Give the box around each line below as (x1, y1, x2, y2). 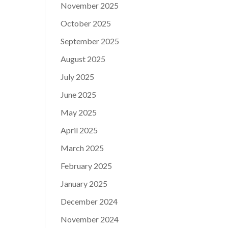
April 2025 (61, 125, 98, 135)
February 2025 (61, 161, 112, 170)
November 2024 (61, 214, 119, 224)
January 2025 (61, 179, 108, 188)
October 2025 (61, 18, 111, 28)
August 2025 (61, 54, 106, 64)
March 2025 (61, 143, 104, 153)
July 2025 (61, 72, 95, 81)
